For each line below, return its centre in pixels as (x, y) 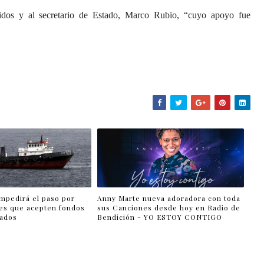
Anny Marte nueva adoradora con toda (169, 198)
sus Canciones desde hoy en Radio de (169, 207)
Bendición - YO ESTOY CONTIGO (160, 217)
